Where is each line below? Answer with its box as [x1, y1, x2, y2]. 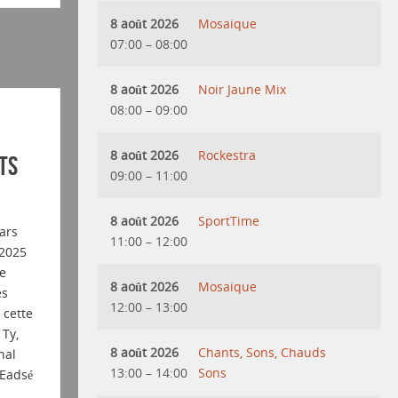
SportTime [198, 211, 260, 229]
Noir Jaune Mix [198, 80, 287, 98]
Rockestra [198, 146, 257, 163]
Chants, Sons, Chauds [198, 343, 327, 361]
